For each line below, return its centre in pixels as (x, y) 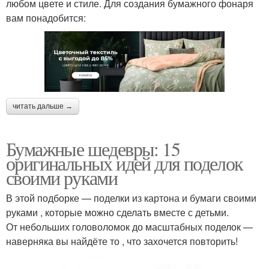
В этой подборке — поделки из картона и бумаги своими (131, 198)
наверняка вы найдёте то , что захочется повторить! (122, 241)
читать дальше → (43, 107)
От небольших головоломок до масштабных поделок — (129, 227)
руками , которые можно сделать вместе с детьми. (117, 213)
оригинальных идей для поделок (125, 163)
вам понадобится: (46, 17)
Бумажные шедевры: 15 (93, 149)
